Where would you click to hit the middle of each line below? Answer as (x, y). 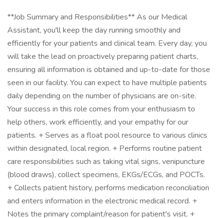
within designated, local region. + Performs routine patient (105, 148)
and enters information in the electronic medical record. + (102, 201)
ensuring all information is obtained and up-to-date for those (109, 70)
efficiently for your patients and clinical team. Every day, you (107, 43)
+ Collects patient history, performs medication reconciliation (108, 188)
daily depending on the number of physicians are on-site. (102, 96)
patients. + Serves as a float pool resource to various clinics (107, 135)
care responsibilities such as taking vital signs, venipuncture (106, 162)
